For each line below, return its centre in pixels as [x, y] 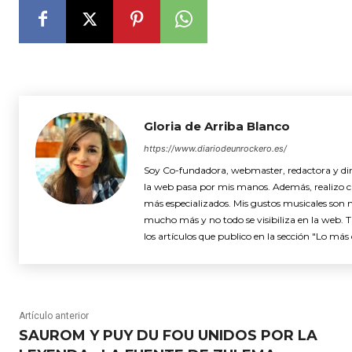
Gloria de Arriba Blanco [217, 126]
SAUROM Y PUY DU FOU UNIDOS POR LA [168, 335]
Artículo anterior [54, 315]
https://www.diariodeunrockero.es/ [215, 148]
